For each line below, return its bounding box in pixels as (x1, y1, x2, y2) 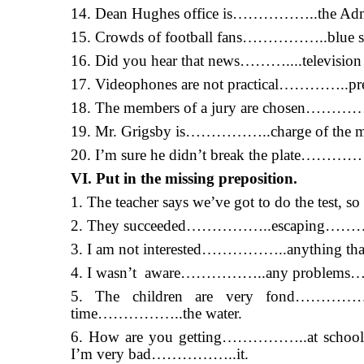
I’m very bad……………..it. (71, 345, 249, 362)
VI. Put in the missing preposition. (71, 170, 297, 187)
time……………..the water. (71, 305, 242, 322)
